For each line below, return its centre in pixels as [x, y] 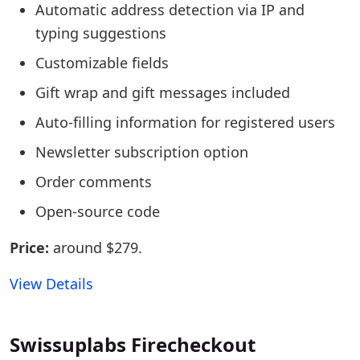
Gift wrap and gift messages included [163, 92]
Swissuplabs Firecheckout [133, 344]
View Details [51, 284]
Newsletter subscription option [142, 152]
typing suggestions [101, 33]
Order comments [94, 182]
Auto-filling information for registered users [185, 122]
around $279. [96, 247]
